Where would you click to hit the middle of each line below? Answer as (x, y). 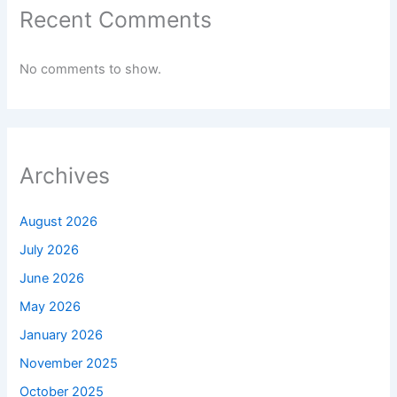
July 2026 (50, 249)
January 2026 (62, 335)
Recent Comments (116, 20)
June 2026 (52, 278)
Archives (65, 175)
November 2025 (69, 363)
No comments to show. (91, 70)
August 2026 (59, 221)
